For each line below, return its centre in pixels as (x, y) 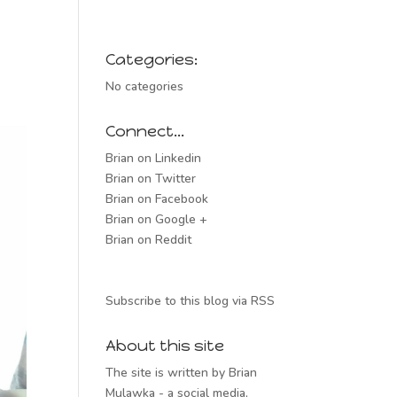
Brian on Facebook (157, 199)
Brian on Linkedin (154, 158)
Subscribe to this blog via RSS (191, 301)
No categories (145, 86)
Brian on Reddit (149, 240)
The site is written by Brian (182, 373)
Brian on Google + (157, 219)
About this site (165, 346)
